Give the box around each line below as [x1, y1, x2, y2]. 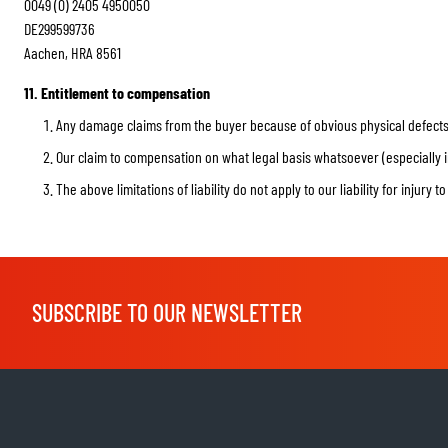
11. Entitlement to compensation [24, 83, 210, 102]
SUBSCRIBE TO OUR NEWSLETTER [32, 298, 302, 327]
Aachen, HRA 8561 [24, 43, 121, 62]
